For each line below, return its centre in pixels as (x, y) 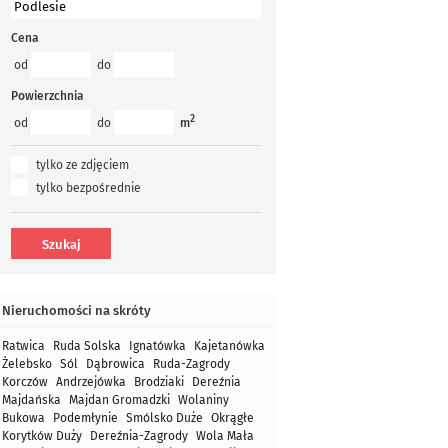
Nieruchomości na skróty (76, 310)
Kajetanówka (229, 346)
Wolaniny (203, 400)
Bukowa (23, 418)
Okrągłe (232, 418)
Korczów (25, 382)
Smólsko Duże (164, 418)
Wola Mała (225, 436)
